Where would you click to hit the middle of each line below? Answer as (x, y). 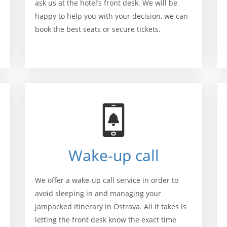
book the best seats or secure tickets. (98, 29)
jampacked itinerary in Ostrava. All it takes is (111, 206)
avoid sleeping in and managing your (98, 193)
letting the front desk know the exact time (106, 220)
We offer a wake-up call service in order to (107, 180)
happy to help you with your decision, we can (111, 16)
